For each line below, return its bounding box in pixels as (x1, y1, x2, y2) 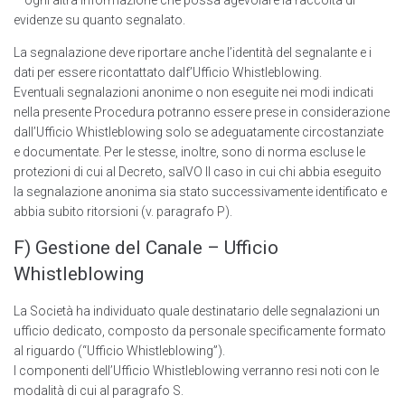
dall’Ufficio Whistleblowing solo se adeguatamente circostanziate (14, 125, 383, 140)
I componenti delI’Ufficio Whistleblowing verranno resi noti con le (14, 363, 379, 379)
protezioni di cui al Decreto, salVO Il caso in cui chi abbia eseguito (14, 165, 381, 180)
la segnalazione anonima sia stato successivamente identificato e (14, 184, 387, 200)
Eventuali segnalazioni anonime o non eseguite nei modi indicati (14, 85, 373, 100)
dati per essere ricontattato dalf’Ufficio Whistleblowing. (14, 65, 322, 80)
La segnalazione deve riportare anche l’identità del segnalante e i (14, 45, 372, 61)
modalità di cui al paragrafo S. (14, 383, 184, 399)
